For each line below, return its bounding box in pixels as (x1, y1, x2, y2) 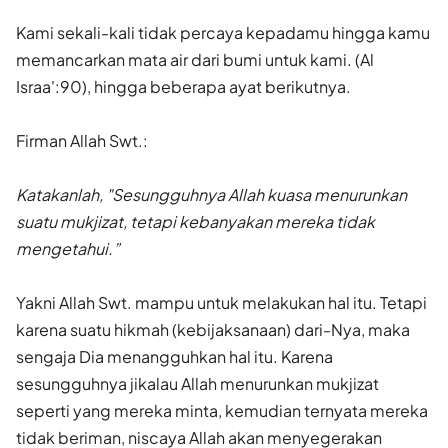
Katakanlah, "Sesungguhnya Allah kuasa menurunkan (16, 183, 407, 205)
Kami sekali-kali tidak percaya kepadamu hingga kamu (16, 21, 430, 43)
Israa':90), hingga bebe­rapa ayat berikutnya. (16, 75, 351, 97)
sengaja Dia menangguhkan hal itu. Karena (16, 345, 333, 367)
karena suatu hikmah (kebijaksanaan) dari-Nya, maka (16, 318, 410, 340)
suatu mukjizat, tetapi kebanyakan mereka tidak (16, 210, 375, 232)
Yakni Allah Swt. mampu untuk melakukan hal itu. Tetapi (16, 291, 427, 313)
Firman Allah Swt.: (16, 129, 148, 151)
